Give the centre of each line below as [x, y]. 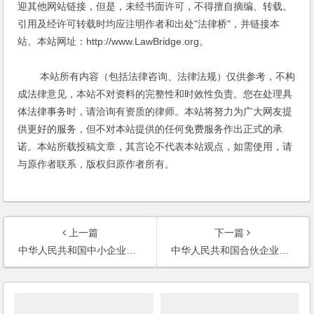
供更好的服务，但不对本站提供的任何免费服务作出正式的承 [150, 129]
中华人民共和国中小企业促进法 [73, 251]
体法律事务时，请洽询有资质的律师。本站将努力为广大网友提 [155, 112]
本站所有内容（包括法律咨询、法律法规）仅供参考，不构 [157, 77]
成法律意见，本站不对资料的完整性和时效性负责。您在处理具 [155, 94]
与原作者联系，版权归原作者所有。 [96, 164]
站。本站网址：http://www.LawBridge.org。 [114, 42]
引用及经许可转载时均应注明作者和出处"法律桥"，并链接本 [149, 24]
